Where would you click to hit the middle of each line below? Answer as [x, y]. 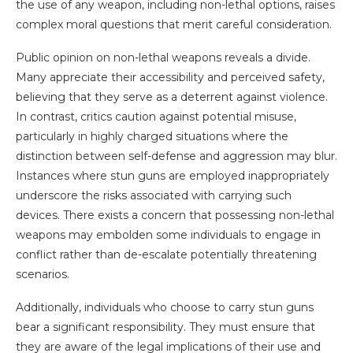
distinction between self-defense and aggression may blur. [176, 156]
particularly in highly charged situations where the [152, 137]
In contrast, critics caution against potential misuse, [156, 117]
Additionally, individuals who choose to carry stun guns [165, 308]
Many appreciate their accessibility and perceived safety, [170, 78]
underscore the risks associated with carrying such [154, 196]
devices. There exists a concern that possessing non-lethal [175, 216]
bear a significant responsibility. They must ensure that [165, 327]
